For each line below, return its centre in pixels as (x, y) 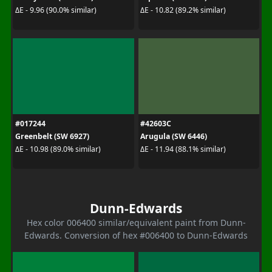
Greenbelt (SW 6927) (52, 136)
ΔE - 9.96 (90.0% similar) (56, 10)
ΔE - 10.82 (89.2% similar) (183, 10)
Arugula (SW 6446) (174, 136)
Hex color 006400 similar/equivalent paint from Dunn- (136, 222)
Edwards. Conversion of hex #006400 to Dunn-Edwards (136, 235)
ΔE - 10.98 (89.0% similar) (58, 149)
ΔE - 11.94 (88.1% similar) (183, 149)
